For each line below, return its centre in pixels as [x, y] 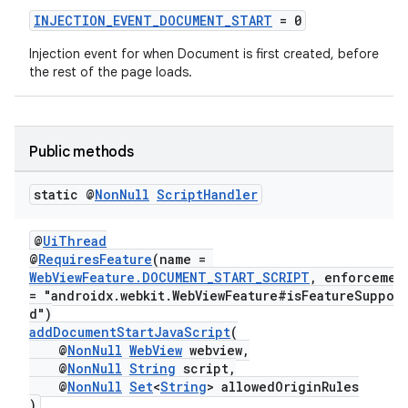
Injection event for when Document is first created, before [204, 54]
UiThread [75, 241]
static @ [64, 194]
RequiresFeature [95, 259]
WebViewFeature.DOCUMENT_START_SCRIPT [169, 277]
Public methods [82, 152]
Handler [230, 194]
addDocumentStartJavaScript [130, 332]
